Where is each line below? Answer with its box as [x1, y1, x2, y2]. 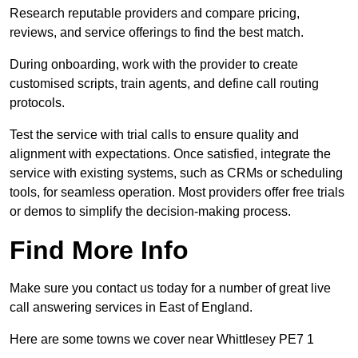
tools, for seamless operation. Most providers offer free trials [10, 185, 344, 200]
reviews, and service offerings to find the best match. [10, 26, 304, 40]
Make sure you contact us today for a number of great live [10, 281, 331, 296]
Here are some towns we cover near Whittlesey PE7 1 [10, 332, 314, 347]
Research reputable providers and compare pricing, [10, 6, 300, 21]
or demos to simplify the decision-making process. [10, 205, 291, 219]
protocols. [10, 96, 68, 110]
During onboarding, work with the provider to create [10, 58, 298, 72]
